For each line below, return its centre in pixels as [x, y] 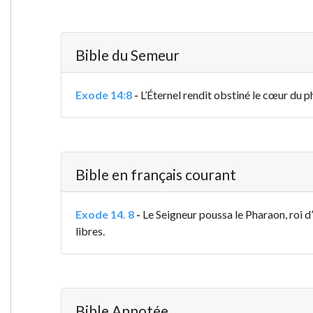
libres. [90, 231]
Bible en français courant [155, 175]
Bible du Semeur [127, 55]
